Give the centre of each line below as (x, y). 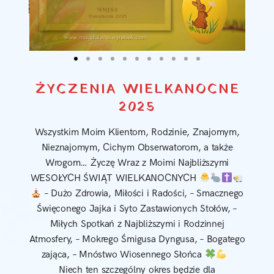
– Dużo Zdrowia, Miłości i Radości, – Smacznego (143, 194)
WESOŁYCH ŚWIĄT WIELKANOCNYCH (115, 179)
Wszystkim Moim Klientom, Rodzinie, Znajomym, (137, 133)
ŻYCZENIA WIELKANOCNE (137, 90)
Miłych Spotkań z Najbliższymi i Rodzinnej (137, 224)
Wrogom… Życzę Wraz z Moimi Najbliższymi (137, 163)
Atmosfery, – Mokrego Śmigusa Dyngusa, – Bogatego (137, 240)
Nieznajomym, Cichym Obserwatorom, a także (137, 148)
